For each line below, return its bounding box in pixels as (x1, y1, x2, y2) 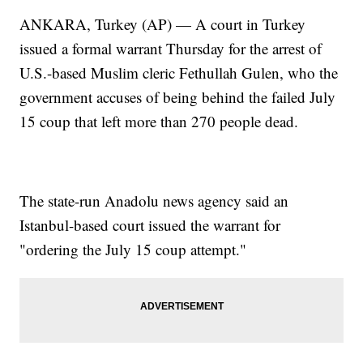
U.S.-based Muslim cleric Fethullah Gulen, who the (19, 62, 339, 83)
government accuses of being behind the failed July (19, 87, 336, 108)
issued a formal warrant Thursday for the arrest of (19, 38, 322, 59)
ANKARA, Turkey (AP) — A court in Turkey (19, 14, 306, 35)
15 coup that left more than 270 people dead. (19, 111, 299, 132)
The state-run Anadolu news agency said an (19, 190, 289, 211)
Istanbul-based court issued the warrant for (19, 215, 281, 236)
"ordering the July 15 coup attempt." (19, 239, 247, 260)
